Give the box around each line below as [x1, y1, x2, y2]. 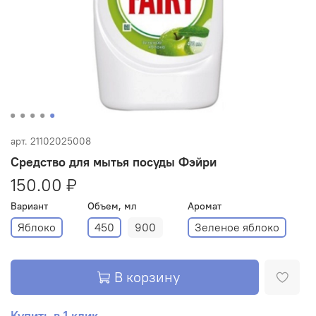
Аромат [188, 199, 221, 212]
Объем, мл [87, 199, 137, 212]
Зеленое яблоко [195, 220, 279, 235]
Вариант [11, 199, 48, 212]
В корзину [114, 268, 180, 286]
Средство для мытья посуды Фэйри [11, 153, 217, 170]
